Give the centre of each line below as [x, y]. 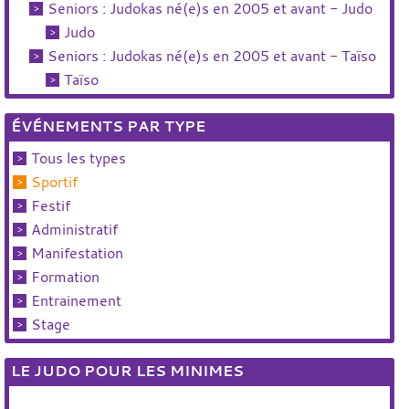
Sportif [55, 182]
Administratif [75, 229]
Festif [51, 205]
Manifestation [78, 253]
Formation [66, 277]
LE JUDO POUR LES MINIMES [128, 371]
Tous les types [79, 158]
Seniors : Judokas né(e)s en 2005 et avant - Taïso [212, 56]
